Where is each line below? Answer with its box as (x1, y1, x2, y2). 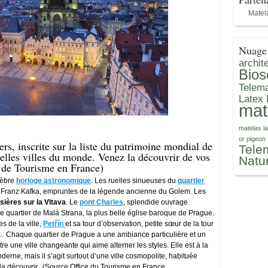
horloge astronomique (16, 176, 91, 185)
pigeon (246, 135, 266, 142)
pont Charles (80, 198, 123, 206)
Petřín (43, 220, 63, 228)
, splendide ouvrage (123, 198, 188, 206)
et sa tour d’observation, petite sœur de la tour (65, 220, 214, 228)
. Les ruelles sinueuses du (91, 176, 178, 185)
